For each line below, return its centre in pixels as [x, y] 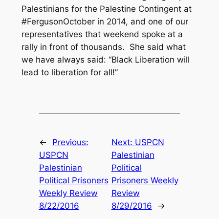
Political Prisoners [74, 181]
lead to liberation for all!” [69, 73]
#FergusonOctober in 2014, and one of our [105, 22]
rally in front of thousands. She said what [103, 47]
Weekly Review [68, 193]
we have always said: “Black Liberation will [105, 60]
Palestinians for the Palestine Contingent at [106, 9]
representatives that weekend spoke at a [102, 34]
